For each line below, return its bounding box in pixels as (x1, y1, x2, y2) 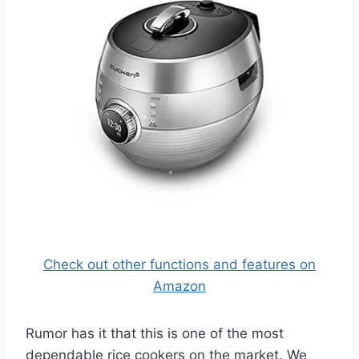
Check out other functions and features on (43, 256, 316, 273)
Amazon (153, 278, 206, 295)
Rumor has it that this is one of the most (26, 325, 284, 342)
